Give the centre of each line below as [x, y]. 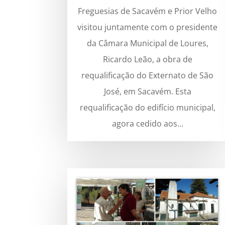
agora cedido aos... [147, 124]
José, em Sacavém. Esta [147, 92]
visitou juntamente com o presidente [148, 27]
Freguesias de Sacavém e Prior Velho [148, 11]
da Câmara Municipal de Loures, [147, 43]
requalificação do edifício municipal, [147, 108]
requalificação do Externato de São [148, 76]
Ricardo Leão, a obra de [147, 60]
